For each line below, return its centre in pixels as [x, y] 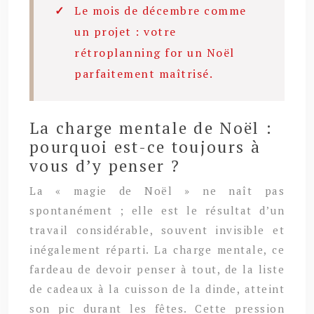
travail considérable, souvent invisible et [157, 230]
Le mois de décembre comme [161, 10]
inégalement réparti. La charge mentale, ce [157, 249]
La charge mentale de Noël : [151, 128]
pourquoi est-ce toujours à [145, 146]
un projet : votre [125, 31]
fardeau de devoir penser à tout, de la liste [157, 269]
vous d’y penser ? [105, 165]
